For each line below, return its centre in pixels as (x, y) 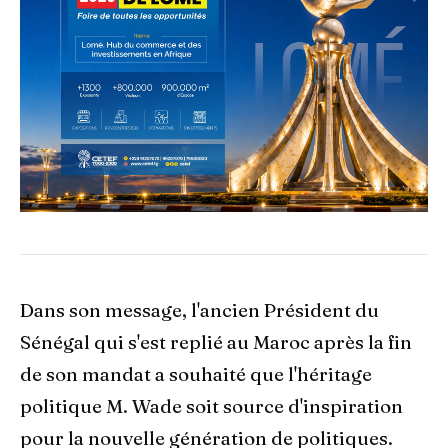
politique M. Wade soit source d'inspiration (211, 407)
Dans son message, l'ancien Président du (199, 311)
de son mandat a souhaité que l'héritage (196, 375)
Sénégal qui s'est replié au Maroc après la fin (216, 343)
